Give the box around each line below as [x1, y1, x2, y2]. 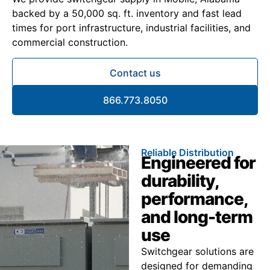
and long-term [140, 207, 253, 228]
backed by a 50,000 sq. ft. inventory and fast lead [12, 7, 242, 19]
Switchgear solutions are [140, 245, 254, 258]
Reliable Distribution [140, 146, 234, 159]
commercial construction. [12, 36, 128, 48]
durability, [140, 171, 219, 192]
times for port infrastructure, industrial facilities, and [12, 22, 251, 34]
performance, [140, 189, 248, 210]
